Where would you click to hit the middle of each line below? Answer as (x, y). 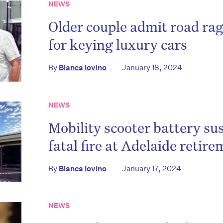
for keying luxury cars (118, 44)
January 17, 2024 (152, 168)
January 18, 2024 (152, 67)
